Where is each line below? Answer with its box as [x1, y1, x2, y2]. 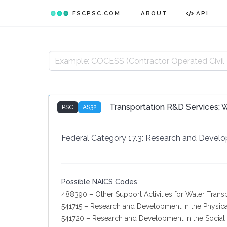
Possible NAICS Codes [61, 178, 137, 186]
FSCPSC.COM [72, 9, 121, 17]
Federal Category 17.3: [61, 133, 143, 143]
